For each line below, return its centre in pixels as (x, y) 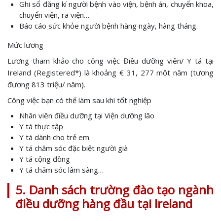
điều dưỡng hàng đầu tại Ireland (104, 203)
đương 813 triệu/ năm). (46, 84)
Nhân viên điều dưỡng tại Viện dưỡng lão (87, 115)
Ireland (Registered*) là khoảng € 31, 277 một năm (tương (110, 73)
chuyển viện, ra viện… (54, 15)
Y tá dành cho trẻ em (54, 137)
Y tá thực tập (41, 126)
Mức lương (25, 45)
